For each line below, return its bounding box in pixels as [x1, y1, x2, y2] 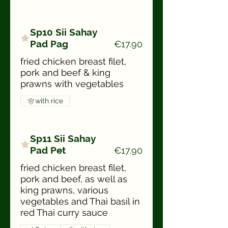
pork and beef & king [20, 67, 110, 78]
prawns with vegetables [20, 78, 124, 89]
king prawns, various [20, 185, 108, 195]
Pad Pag [30, 38, 68, 49]
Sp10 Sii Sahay [30, 26, 97, 38]
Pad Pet [30, 145, 66, 156]
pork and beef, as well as [20, 174, 127, 184]
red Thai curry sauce [20, 207, 108, 218]
